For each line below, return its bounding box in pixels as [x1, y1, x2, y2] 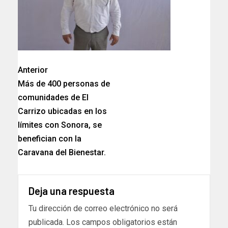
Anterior [18, 65, 48, 75]
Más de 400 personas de [18, 79, 110, 89]
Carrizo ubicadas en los [18, 106, 107, 117]
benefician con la [18, 134, 81, 144]
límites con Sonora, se [18, 120, 102, 130]
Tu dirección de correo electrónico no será [28, 204, 178, 214]
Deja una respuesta [28, 185, 115, 197]
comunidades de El [18, 93, 89, 103]
